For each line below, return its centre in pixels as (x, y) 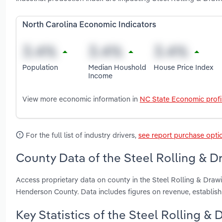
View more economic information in (81, 99)
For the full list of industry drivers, (81, 135)
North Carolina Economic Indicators (89, 26)
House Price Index (184, 67)
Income (100, 75)
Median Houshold (117, 67)
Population (40, 67)
